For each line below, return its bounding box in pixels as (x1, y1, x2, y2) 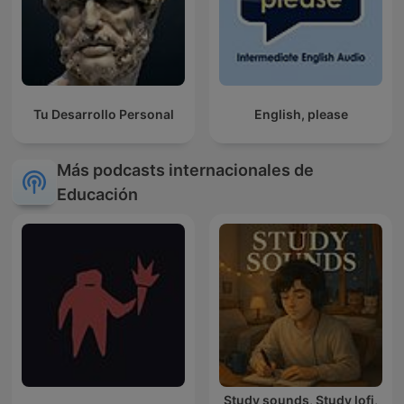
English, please (253, 106, 348, 122)
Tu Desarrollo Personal (32, 106, 174, 122)
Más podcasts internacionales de (57, 160, 314, 179)
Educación (57, 184, 138, 204)
